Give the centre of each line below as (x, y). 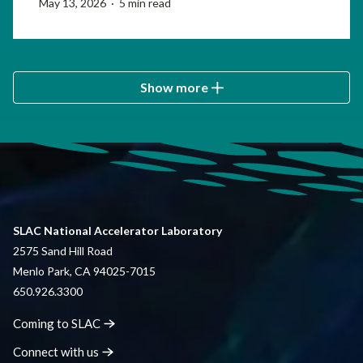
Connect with (50, 352)
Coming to (42, 324)
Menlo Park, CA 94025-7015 (87, 271)
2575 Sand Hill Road (65, 251)
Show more (175, 88)
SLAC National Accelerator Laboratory (117, 231)
